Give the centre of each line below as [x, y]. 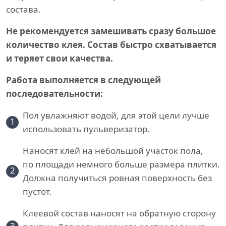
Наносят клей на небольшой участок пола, [113, 151]
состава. [23, 10]
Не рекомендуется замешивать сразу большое [111, 31]
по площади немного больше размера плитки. [121, 164]
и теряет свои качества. [60, 59]
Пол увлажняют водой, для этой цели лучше [116, 116]
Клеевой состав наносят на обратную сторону [119, 213]
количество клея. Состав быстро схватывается [111, 45]
